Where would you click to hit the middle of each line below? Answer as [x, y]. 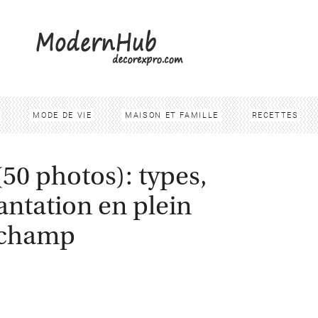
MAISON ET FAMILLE [172, 115]
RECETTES [275, 115]
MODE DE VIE [62, 115]
